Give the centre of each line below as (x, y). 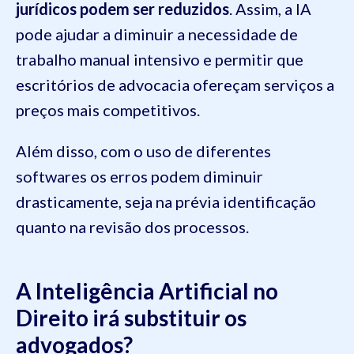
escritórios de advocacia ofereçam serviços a (175, 85)
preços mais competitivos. (108, 110)
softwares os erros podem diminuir (139, 177)
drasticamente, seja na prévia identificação (166, 202)
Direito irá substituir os (131, 318)
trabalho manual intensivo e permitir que (160, 60)
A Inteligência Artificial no (147, 291)
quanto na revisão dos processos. (134, 227)
